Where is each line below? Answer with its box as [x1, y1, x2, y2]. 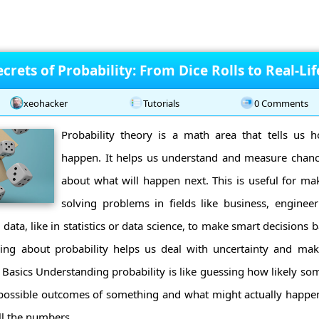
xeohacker [23, 96, 68, 110]
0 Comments [254, 96, 309, 110]
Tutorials [142, 96, 179, 110]
